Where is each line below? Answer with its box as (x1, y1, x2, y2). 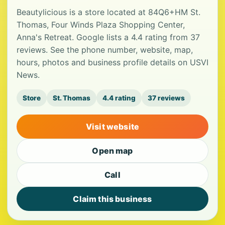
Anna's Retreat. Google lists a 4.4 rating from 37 (17, 32, 200, 42)
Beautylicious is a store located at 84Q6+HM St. (17, 7, 200, 17)
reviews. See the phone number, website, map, (17, 45, 193, 55)
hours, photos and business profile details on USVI (17, 57, 208, 67)
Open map (92, 146, 133, 156)
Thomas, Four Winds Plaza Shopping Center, (17, 20, 185, 30)
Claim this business (73, 194, 152, 204)
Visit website (85, 122, 140, 132)
